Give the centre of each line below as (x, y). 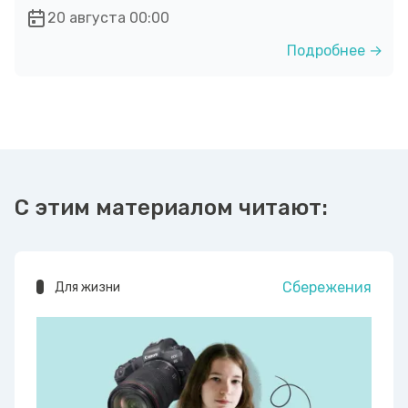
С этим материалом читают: (171, 207)
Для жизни (87, 287)
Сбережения (327, 287)
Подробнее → (335, 50)
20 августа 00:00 (108, 17)
